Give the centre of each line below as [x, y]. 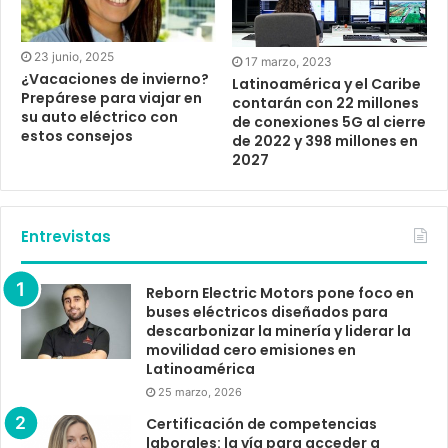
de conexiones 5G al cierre [329, 121]
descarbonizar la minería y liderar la [278, 330]
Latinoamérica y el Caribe [326, 83]
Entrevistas [66, 236]
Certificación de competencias [261, 423]
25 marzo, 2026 [200, 391]
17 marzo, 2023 [288, 61]
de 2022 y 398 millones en [325, 140]
